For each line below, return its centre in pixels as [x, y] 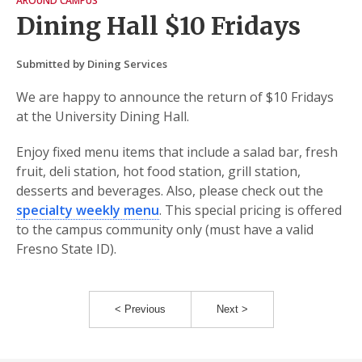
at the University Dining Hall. [103, 116]
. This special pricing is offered [250, 210]
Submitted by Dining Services [92, 64]
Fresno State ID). [66, 249]
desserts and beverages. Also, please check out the [170, 191]
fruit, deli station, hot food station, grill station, [158, 171]
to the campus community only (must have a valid [165, 229]
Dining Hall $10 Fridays [158, 26]
